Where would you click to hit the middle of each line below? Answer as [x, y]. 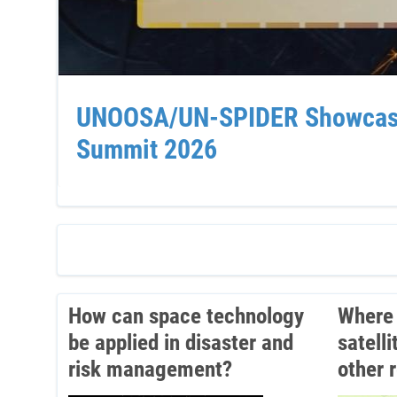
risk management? [151, 370]
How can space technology [187, 316]
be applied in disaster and [181, 343]
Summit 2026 [147, 149]
